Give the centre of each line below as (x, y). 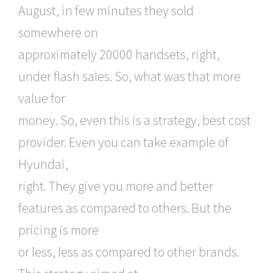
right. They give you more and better (116, 186)
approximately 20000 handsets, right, (119, 55)
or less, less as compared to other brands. (129, 252)
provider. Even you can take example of (123, 142)
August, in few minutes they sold (106, 11)
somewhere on (58, 33)
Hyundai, (43, 164)
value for (42, 98)
